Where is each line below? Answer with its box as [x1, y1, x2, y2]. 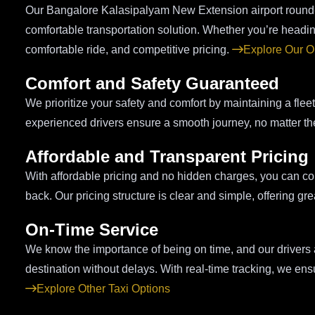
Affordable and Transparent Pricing [25, 146, 309, 166]
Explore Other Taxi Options [37, 282, 170, 295]
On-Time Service [25, 219, 158, 239]
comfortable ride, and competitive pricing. [25, 43, 232, 56]
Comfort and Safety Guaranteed [25, 73, 279, 93]
